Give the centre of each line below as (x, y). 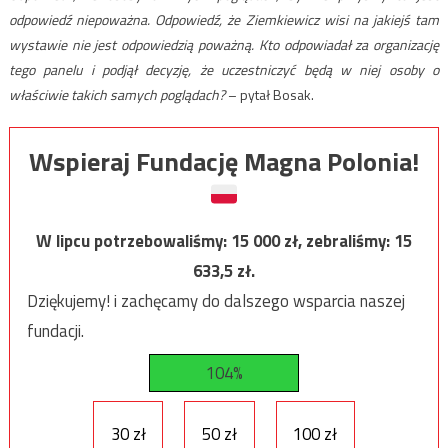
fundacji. (55, 331)
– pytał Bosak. (269, 95)
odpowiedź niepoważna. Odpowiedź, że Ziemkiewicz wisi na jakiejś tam (224, 20)
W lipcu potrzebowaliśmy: (133, 241)
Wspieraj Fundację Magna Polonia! (224, 162)
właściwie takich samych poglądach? (116, 95)
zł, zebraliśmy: (339, 241)
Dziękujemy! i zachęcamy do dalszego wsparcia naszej (215, 301)
